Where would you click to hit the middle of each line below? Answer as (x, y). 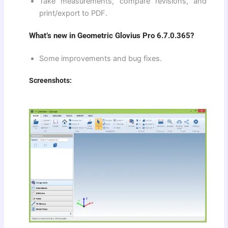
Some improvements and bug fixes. (101, 59)
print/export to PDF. (74, 13)
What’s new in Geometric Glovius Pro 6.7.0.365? (112, 35)
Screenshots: (51, 81)
